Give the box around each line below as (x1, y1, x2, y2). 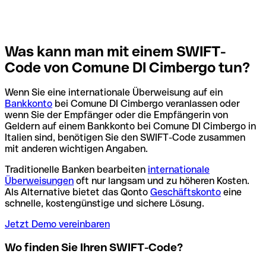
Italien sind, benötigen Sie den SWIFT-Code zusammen (5, 132, 245, 144)
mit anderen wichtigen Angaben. (5, 143, 148, 155)
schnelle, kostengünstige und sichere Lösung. (5, 198, 204, 210)
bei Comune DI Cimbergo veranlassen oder (52, 98, 240, 110)
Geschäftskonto (150, 186, 221, 198)
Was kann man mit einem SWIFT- (5, 43, 226, 59)
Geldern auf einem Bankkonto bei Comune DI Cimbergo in (5, 121, 256, 132)
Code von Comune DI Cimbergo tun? (5, 59, 250, 75)
